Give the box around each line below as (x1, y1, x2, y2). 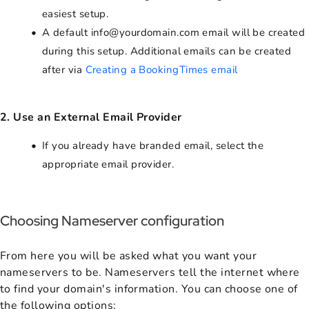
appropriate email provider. (42, 157, 175, 172)
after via (42, 63, 86, 77)
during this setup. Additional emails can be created (42, 44, 291, 59)
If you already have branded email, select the (42, 139, 264, 153)
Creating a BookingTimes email (85, 63, 238, 77)
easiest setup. (42, 7, 109, 21)
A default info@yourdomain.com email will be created (42, 26, 305, 40)
